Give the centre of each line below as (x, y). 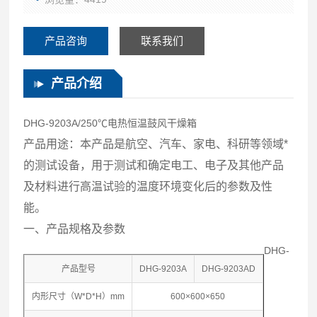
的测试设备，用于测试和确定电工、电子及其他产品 (154, 165)
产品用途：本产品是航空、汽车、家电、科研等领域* (156, 144)
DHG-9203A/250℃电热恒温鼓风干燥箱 (110, 123)
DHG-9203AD (229, 269)
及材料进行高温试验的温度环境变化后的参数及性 (148, 186)
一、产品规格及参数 (75, 229)
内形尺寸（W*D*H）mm (79, 296)
